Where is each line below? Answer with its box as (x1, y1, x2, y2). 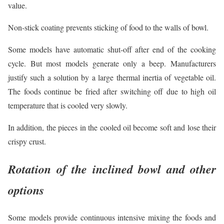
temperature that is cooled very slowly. (8, 99, 127, 110)
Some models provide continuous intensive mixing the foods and (8, 211, 216, 222)
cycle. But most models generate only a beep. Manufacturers (8, 57, 216, 68)
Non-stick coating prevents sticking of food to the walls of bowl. (8, 21, 208, 32)
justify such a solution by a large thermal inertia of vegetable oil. (8, 71, 216, 82)
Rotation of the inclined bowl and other (8, 160, 216, 177)
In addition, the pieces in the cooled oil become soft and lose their (8, 121, 216, 132)
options (8, 181, 44, 198)
